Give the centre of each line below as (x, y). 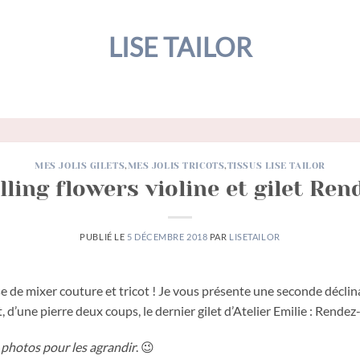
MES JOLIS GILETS (80, 166)
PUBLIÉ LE (103, 236)
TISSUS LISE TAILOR (276, 166)
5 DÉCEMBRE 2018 (167, 236)
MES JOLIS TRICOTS (176, 166)
